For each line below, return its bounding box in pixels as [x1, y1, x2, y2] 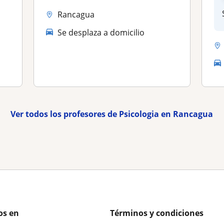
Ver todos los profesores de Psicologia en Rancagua [10, 108, 213, 120]
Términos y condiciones [110, 207, 203, 219]
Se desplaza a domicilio [57, 26, 145, 38]
